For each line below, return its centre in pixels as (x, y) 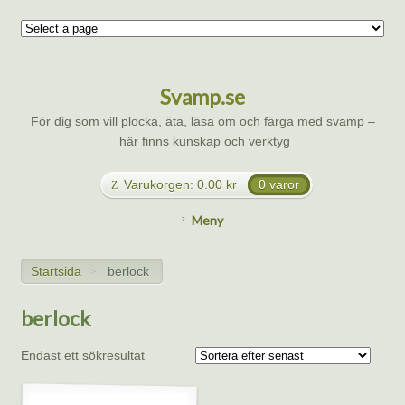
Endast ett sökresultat (82, 355)
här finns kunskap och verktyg (202, 141)
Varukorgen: (159, 185)
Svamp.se (202, 98)
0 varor (278, 185)
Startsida (57, 271)
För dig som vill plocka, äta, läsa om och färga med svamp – (202, 122)
